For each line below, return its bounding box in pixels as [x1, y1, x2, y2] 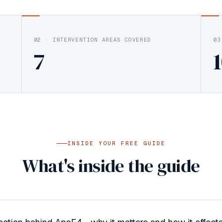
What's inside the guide [22, 154, 200, 178]
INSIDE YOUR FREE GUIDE [67, 140, 166, 147]
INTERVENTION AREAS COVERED [52, 36, 152, 43]
